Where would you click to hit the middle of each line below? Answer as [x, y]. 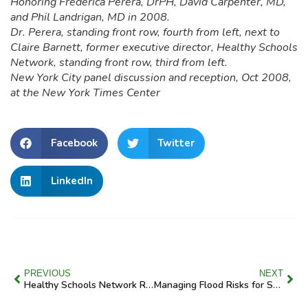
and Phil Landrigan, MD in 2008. [90, 17]
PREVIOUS [47, 273]
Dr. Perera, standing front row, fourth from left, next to [145, 32]
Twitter [176, 143]
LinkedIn [71, 181]
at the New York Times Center [85, 92]
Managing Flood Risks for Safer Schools [276, 285]
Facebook [74, 143]
